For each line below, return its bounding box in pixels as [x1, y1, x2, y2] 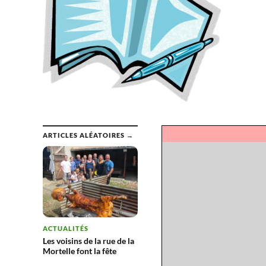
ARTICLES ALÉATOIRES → [43, 131, 134, 139]
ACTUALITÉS [43, 224, 88, 232]
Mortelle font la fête [43, 246, 116, 256]
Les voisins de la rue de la [43, 236, 134, 246]
